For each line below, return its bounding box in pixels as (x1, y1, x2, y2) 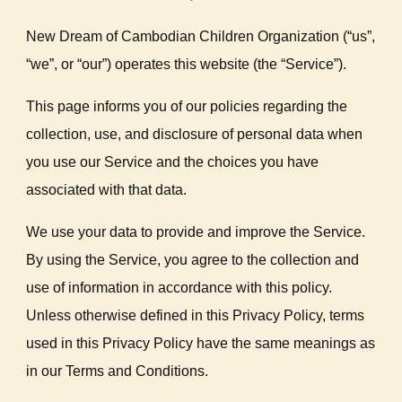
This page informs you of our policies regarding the (26, 99, 348, 114)
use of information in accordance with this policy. (26, 280, 333, 295)
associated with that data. (26, 182, 188, 197)
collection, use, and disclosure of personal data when (26, 127, 363, 142)
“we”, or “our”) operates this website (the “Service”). (26, 57, 347, 72)
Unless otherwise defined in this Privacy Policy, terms (26, 308, 365, 323)
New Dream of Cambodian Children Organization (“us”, (26, 29, 376, 44)
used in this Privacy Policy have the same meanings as (26, 336, 376, 351)
